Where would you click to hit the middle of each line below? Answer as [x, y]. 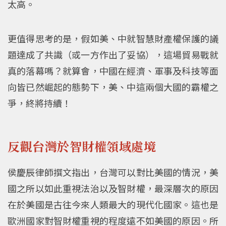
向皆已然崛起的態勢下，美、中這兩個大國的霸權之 [113, 87]
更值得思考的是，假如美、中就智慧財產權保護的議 [113, 38]
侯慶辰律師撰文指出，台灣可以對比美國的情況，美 [113, 172]
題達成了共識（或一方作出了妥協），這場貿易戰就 [113, 54]
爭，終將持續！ [39, 103]
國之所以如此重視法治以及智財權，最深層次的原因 [113, 188]
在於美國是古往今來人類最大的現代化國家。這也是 [113, 204]
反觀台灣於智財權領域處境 [82, 146]
